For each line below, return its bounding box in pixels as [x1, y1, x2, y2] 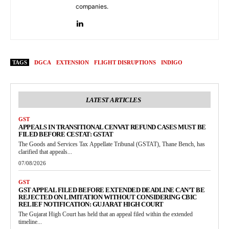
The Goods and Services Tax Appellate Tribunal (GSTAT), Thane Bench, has [18, 141, 205, 148]
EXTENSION [56, 59, 89, 66]
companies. [76, 3, 108, 11]
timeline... [18, 218, 42, 226]
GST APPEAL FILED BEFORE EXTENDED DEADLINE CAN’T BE [18, 186, 204, 194]
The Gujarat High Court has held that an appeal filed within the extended [18, 211, 193, 218]
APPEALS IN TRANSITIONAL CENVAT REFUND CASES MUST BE [18, 123, 206, 131]
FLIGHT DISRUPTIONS [94, 59, 156, 66]
